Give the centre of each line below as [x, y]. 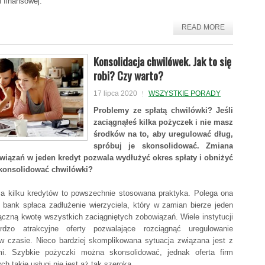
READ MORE [203, 27]
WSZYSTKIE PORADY [185, 93]
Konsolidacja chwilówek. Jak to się [162, 61]
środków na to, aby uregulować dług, [163, 134]
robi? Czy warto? [128, 75]
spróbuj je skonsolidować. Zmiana [163, 146]
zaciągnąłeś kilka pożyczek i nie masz [163, 122]
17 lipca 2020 [115, 93]
